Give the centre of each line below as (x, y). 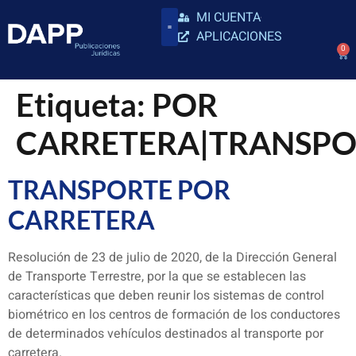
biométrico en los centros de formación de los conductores (174, 315)
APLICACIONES (239, 37)
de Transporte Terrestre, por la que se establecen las (157, 277)
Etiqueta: (84, 105)
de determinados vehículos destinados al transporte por (166, 334)
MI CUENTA (228, 17)
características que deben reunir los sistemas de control (166, 296)
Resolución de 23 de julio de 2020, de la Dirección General (172, 257)
